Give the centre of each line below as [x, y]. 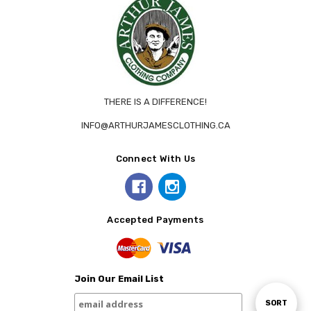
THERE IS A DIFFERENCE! [155, 102]
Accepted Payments [155, 220]
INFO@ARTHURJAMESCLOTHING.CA [155, 126]
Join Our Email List [119, 279]
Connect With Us [155, 159]
